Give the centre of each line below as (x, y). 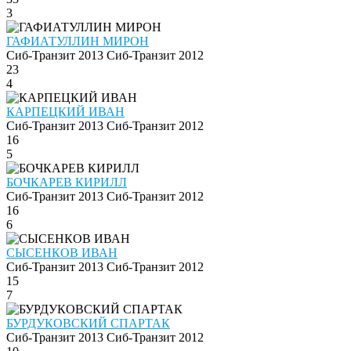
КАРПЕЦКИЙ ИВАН (65, 112)
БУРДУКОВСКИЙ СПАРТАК (88, 324)
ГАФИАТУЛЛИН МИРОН (78, 42)
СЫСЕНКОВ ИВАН (62, 253)
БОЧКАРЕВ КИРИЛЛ (67, 183)
